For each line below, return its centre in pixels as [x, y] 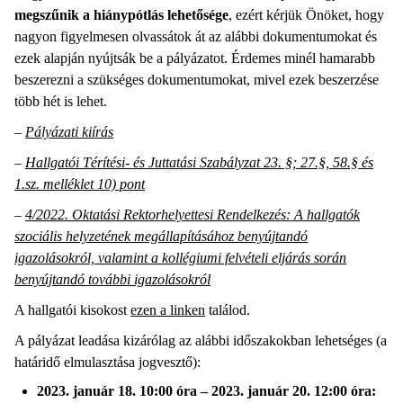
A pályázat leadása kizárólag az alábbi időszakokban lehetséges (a [201, 341]
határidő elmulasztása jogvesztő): [109, 363]
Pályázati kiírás [69, 132]
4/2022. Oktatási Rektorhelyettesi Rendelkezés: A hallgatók [193, 215]
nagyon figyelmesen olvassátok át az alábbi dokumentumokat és [196, 37]
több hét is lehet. [63, 102]
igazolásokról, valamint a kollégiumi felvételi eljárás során [180, 258]
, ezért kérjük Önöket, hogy [306, 15]
